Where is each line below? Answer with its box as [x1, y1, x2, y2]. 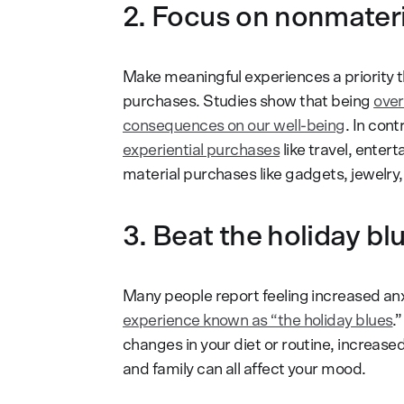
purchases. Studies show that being [123, 93, 374, 110]
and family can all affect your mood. [123, 361, 366, 378]
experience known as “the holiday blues [123, 312, 393, 329]
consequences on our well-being [123, 117, 345, 134]
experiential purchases [123, 142, 280, 159]
